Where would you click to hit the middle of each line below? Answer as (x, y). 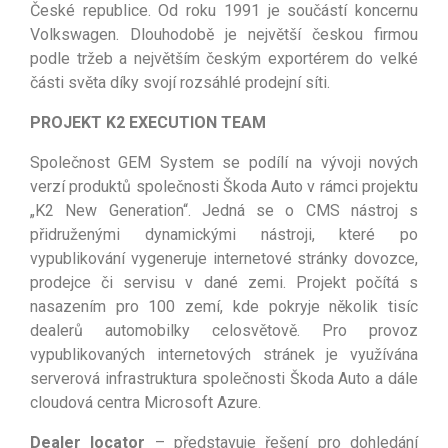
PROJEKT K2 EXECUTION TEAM (148, 122)
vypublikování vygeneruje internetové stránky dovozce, (224, 258)
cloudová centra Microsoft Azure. (145, 402)
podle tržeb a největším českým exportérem (193, 58)
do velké (387, 58)
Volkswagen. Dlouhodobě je (139, 34)
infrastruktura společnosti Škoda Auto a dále (261, 378)
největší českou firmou (333, 34)
